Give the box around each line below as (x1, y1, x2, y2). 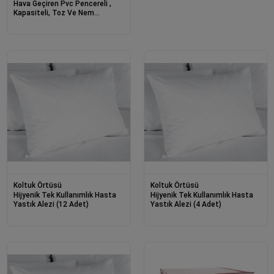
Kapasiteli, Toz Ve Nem (13, 9, 94, 18)
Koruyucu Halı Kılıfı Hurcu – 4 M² (13, 18, 123, 27)
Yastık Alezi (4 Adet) (150, 200, 221, 209)
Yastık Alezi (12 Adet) (13, 200, 89, 209)
